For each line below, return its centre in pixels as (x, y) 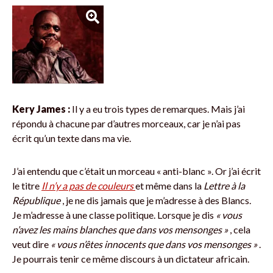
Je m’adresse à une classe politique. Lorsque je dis (114, 215)
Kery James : (41, 109)
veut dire (31, 244)
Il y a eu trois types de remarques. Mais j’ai (158, 109)
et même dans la (169, 186)
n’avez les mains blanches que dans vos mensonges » (120, 229)
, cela (239, 229)
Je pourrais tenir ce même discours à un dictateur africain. (131, 259)
